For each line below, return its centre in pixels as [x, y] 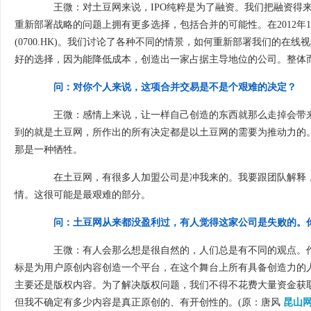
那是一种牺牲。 [49, 150]
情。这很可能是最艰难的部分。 [83, 195]
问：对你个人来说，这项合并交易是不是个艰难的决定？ [175, 87]
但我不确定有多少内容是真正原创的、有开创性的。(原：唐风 [149, 302]
